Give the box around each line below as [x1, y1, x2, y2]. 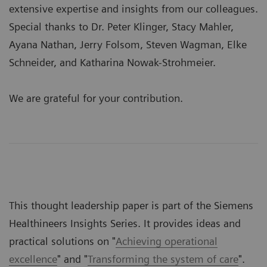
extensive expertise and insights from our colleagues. [9, 2, 258, 15]
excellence [9, 253, 57, 266]
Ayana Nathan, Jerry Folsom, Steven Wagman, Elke [9, 38, 247, 51]
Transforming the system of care [88, 253, 238, 266]
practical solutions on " [9, 235, 116, 248]
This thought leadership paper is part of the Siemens [9, 199, 253, 212]
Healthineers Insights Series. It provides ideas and [9, 217, 241, 230]
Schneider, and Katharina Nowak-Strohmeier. [9, 56, 216, 69]
